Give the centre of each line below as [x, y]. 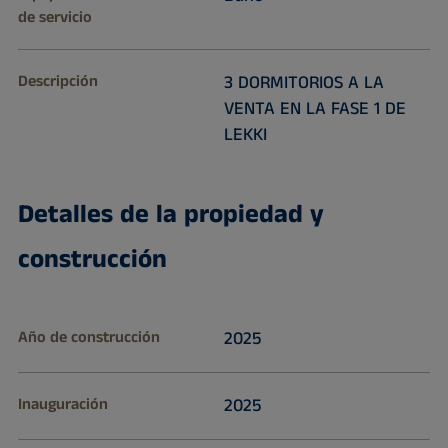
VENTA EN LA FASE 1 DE [314, 109]
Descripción [57, 82]
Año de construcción [88, 338]
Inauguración [62, 405]
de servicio [54, 18]
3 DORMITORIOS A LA [303, 83]
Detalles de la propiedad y [170, 215]
